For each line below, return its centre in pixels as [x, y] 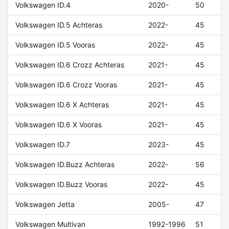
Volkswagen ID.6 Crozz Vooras [66, 85]
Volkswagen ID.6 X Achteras [62, 105]
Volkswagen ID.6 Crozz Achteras [70, 65]
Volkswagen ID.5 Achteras [59, 25]
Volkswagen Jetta [45, 204]
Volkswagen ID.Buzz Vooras [62, 185]
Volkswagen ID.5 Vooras [55, 45]
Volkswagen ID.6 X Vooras [59, 125]
